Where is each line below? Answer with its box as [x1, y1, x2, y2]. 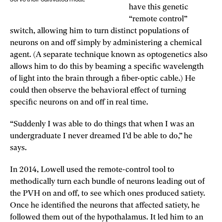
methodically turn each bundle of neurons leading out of [10, 177, 205, 186]
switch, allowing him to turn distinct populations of [10, 27, 189, 35]
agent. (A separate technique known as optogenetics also [10, 51, 208, 59]
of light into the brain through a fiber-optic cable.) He [10, 74, 195, 83]
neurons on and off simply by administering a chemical [10, 39, 202, 47]
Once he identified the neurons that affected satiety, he [10, 201, 200, 210]
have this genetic [129, 3, 188, 11]
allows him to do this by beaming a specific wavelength [10, 62, 204, 71]
